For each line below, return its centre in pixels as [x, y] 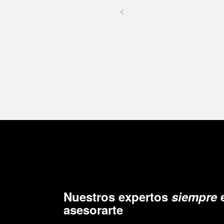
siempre [194, 196]
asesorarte [93, 209]
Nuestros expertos [117, 196]
